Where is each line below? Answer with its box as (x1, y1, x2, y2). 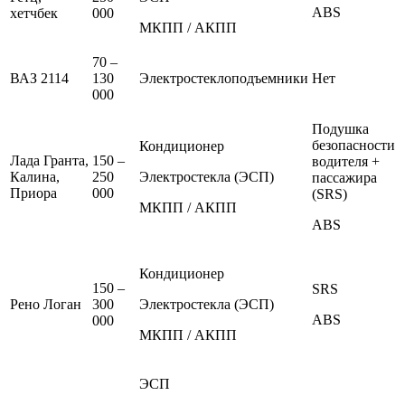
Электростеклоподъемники (139, 70, 308, 86)
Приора (10, 184, 57, 201)
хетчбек (10, 5, 58, 21)
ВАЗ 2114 (10, 70, 69, 86)
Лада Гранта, (10, 152, 89, 168)
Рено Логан (10, 296, 81, 312)
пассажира (312, 169, 377, 185)
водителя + (312, 153, 380, 169)
